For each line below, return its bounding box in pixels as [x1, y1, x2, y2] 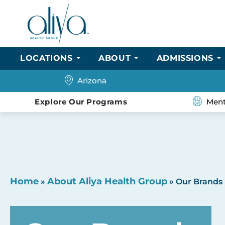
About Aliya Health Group [47, 175, 167, 187]
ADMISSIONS [156, 53, 213, 63]
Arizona [77, 75, 106, 85]
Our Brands [176, 176, 222, 186]
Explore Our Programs [35, 96, 128, 106]
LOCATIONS [20, 53, 73, 63]
